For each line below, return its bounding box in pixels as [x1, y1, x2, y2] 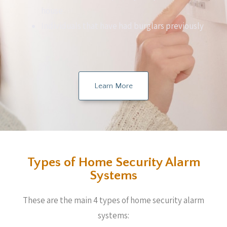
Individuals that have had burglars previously [41, 20, 204, 31]
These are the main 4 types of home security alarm [23, 195, 204, 206]
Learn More [94, 82, 133, 90]
